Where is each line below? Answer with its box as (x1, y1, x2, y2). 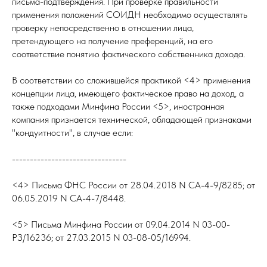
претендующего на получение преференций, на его (12, 35, 213, 46)
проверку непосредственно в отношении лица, (12, 22, 194, 33)
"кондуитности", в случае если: (12, 127, 133, 138)
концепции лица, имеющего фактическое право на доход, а (12, 88, 244, 99)
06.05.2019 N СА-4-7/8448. (12, 193, 126, 204)
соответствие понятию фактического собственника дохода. (12, 48, 245, 60)
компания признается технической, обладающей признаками (12, 114, 252, 125)
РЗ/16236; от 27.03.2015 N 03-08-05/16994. (12, 232, 191, 243)
